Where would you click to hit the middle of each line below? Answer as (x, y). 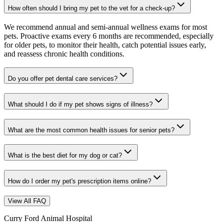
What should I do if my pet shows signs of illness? (80, 105)
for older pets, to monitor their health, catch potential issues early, (105, 45)
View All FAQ (27, 201)
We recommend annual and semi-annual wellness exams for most (106, 27)
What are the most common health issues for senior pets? (91, 130)
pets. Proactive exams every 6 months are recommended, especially (109, 36)
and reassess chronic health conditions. (64, 54)
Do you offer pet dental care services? (63, 79)
